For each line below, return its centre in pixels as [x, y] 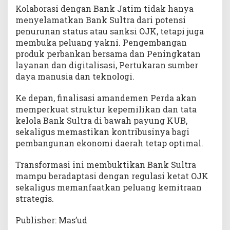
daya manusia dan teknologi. [75, 76]
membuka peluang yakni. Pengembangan [101, 42]
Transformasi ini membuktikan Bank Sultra [106, 164]
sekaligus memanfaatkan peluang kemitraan [109, 187]
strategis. [35, 198]
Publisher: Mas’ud [51, 220]
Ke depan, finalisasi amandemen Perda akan [106, 98]
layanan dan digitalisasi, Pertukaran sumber [107, 65]
